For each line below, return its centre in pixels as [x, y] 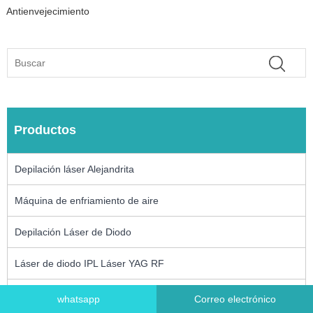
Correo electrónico [235, 299]
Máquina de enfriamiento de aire [87, 200]
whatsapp [78, 299]
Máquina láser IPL [55, 294]
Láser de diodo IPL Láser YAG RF [89, 263]
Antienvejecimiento [48, 11]
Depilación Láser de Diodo [73, 232]
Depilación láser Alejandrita [74, 169]
